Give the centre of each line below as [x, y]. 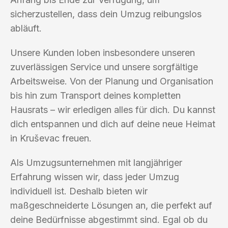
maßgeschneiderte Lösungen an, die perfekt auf [111, 205]
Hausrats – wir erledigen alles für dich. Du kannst [113, 109]
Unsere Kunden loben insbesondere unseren [103, 52]
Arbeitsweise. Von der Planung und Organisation [112, 81]
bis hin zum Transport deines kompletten [95, 95]
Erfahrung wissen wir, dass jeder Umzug [95, 177]
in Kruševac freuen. [51, 138]
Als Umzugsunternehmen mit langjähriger [96, 162]
